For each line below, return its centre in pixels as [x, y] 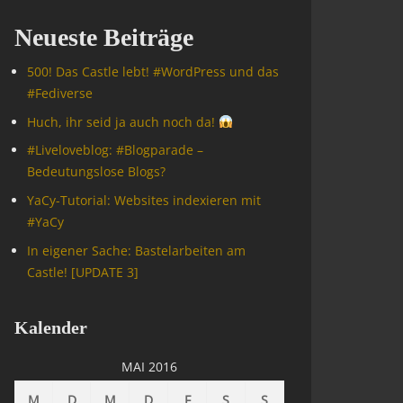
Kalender [51, 328]
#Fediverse [60, 93]
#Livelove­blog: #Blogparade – [115, 150]
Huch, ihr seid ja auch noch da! [123, 121]
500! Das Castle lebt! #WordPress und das [153, 72]
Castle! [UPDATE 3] [83, 272]
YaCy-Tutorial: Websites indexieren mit [144, 201]
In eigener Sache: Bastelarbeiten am [136, 250]
